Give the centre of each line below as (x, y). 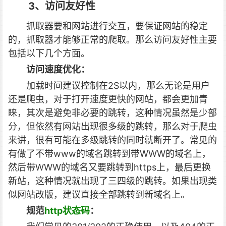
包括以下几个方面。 (49, 53)
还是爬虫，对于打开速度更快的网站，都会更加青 (108, 99)
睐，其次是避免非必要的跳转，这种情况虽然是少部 (112, 113)
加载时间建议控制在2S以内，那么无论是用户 (118, 86)
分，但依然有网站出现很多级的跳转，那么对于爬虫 (112, 126)
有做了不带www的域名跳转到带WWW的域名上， (109, 154)
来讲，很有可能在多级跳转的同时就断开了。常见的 (112, 140)
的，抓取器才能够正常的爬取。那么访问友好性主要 (112, 40)
